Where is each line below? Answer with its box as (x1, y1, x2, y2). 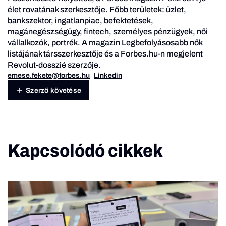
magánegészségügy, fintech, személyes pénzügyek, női (8, 27, 208, 36)
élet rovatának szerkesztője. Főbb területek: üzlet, (8, 5, 186, 14)
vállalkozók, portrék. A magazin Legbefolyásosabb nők (8, 38, 202, 47)
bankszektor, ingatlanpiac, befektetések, (8, 16, 153, 25)
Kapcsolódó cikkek (8, 141, 163, 161)
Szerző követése (26, 86, 82, 94)
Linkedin (94, 72, 122, 80)
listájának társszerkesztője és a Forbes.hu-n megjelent (8, 49, 203, 59)
